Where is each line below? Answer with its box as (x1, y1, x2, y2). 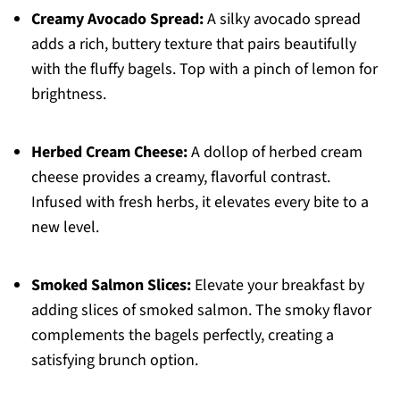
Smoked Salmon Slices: (30, 274, 191, 297)
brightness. (30, 83, 106, 106)
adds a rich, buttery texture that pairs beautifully (30, 33, 356, 56)
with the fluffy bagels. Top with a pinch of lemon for (30, 58, 378, 81)
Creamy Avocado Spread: (30, 8, 204, 31)
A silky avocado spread (203, 8, 361, 31)
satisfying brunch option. (30, 349, 198, 372)
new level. (30, 216, 99, 239)
